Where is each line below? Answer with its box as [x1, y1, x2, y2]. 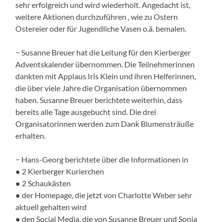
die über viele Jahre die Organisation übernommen [15, 83, 187, 93]
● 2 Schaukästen [15, 178, 71, 188]
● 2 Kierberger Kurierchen [15, 166, 105, 176]
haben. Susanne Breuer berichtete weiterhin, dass [15, 95, 183, 105]
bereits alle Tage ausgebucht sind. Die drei [15, 107, 157, 116]
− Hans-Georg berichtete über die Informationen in [15, 154, 189, 164]
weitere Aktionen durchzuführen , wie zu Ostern [15, 11, 178, 21]
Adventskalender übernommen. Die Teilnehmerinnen [15, 59, 195, 69]
